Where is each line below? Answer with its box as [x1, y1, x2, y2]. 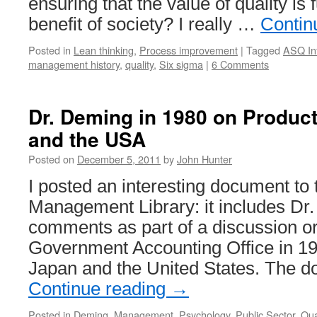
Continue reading [28, 279, 171, 299]
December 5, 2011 [77, 151, 161, 166]
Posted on [28, 151, 74, 166]
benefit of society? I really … [28, 14, 260, 34]
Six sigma [159, 57, 203, 71]
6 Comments [212, 57, 269, 71]
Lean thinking [74, 42, 134, 57]
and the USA [28, 125, 146, 154]
